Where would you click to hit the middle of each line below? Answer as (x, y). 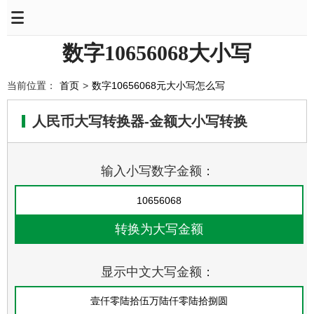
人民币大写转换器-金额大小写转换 (140, 121)
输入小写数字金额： (158, 171)
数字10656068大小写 (157, 53)
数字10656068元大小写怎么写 (158, 86)
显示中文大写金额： (158, 272)
